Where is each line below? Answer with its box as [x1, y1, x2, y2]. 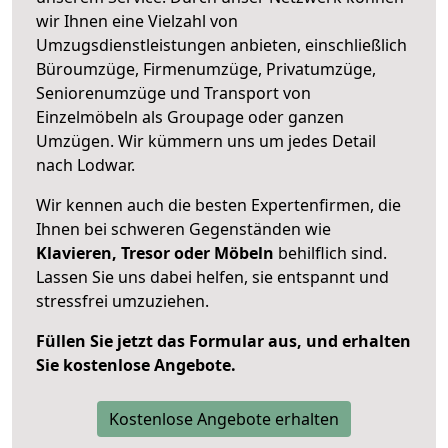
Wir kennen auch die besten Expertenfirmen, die [36, 193, 401, 216]
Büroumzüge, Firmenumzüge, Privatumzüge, [36, 57, 376, 80]
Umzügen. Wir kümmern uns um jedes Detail [36, 129, 376, 152]
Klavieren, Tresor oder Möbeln [36, 241, 274, 264]
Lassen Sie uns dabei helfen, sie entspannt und [36, 265, 389, 288]
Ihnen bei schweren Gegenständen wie [36, 217, 331, 240]
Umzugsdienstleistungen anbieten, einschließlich [36, 33, 407, 56]
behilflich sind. [274, 241, 387, 264]
